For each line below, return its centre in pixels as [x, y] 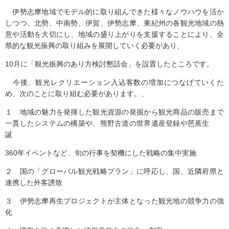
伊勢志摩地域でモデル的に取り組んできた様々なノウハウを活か [114, 12]
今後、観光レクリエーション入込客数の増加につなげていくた [114, 82]
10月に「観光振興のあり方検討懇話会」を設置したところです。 [109, 64]
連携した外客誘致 [34, 182]
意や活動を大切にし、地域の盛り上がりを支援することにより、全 [114, 34]
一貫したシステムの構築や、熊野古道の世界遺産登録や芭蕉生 [114, 123]
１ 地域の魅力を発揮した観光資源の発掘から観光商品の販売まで [114, 112]
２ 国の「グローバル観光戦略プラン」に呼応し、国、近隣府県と [114, 171]
